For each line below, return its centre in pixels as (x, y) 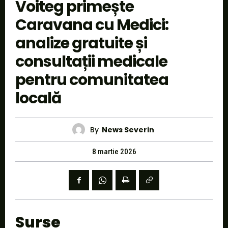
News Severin (128, 130)
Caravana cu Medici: (92, 25)
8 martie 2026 (114, 152)
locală (38, 98)
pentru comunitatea (92, 80)
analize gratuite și (81, 44)
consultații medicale (91, 62)
